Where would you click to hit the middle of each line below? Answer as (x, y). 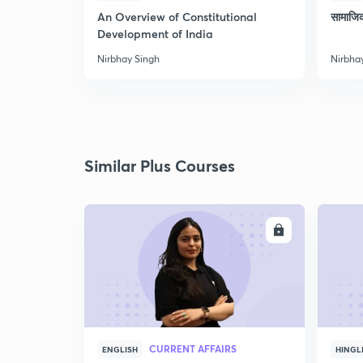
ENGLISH (120, 349)
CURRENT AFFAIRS (193, 348)
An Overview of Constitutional (177, 17)
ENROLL (247, 230)
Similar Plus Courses (160, 166)
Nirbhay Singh (128, 59)
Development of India (155, 34)
